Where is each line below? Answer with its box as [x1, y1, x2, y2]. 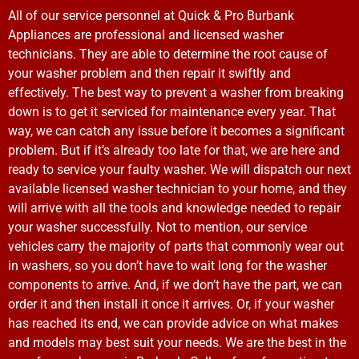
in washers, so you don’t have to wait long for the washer [8, 258, 327, 274]
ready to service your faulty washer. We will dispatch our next [8, 162, 351, 178]
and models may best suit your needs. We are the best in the [8, 335, 346, 351]
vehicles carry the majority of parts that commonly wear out [8, 239, 344, 255]
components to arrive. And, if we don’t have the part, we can [8, 277, 342, 293]
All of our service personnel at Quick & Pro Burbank [8, 8, 294, 24]
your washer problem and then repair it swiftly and [8, 66, 291, 82]
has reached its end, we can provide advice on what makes [8, 316, 338, 332]
